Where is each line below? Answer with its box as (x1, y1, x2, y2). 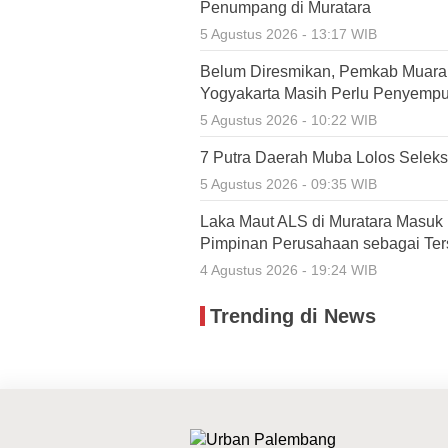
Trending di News (210, 305, 376, 327)
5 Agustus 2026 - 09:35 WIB (200, 176, 377, 192)
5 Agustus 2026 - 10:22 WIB (200, 112, 377, 128)
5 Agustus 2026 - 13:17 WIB (200, 26, 377, 42)
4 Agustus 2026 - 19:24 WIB (200, 262, 377, 278)
